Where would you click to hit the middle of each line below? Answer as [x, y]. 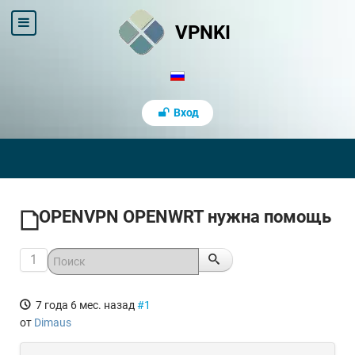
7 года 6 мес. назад [86, 305]
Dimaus [53, 323]
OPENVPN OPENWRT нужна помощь [185, 217]
